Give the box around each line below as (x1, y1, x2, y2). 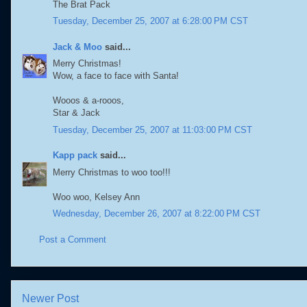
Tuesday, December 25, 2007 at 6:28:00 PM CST (53, 16, 248, 26)
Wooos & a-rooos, (53, 95, 124, 106)
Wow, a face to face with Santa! (53, 71, 179, 81)
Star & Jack (53, 108, 100, 118)
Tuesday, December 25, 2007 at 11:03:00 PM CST (53, 124, 252, 135)
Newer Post (22, 293, 79, 304)
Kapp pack (53, 150, 97, 160)
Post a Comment (39, 234, 106, 245)
